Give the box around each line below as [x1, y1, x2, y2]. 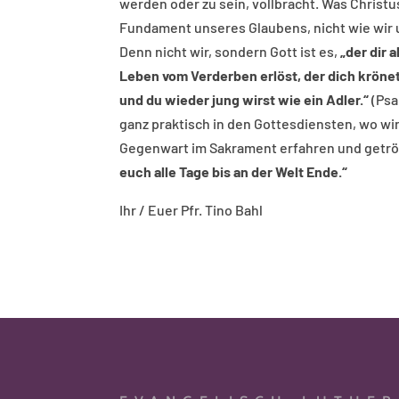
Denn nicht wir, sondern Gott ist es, [119, 43, 341, 60]
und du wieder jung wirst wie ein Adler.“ [119, 91, 372, 108]
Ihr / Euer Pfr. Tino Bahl [119, 201, 264, 218]
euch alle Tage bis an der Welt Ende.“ [119, 163, 348, 180]
